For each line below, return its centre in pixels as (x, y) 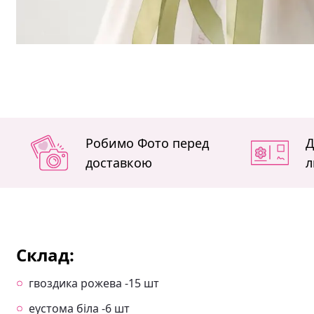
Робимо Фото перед (147, 143)
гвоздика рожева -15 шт (94, 283)
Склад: (45, 254)
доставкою (118, 162)
